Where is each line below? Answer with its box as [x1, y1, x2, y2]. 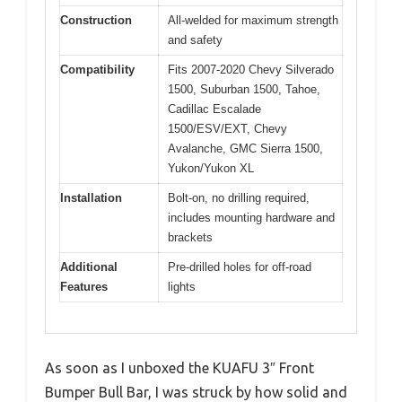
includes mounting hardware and [168, 210, 335, 224]
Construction [60, 13, 132, 27]
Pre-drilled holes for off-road [168, 259, 311, 274]
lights [168, 279, 196, 293]
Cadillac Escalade [168, 101, 261, 116]
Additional [60, 259, 118, 274]
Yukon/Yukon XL [168, 161, 254, 175]
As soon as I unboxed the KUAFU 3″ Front [45, 360, 314, 377]
